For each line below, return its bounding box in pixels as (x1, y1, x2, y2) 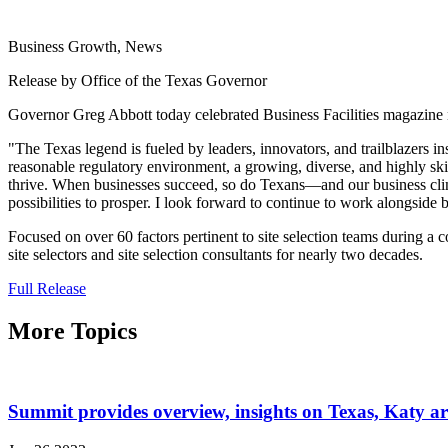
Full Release (8, 279, 86, 297)
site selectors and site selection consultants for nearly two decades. (8, 245, 423, 263)
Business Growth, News (8, 37, 162, 55)
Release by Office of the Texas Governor (8, 71, 267, 89)
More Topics (8, 317, 137, 344)
